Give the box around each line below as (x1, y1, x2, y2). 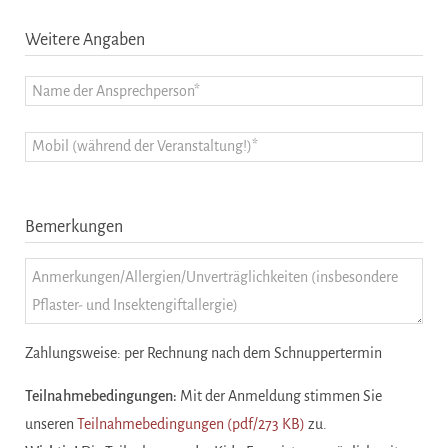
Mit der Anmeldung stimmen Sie (177, 387, 382, 404)
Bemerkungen (25, 217, 123, 236)
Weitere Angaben (25, 30, 145, 49)
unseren (25, 415, 77, 432)
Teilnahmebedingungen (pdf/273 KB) (77, 415, 305, 432)
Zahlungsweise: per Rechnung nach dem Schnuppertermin (25, 344, 382, 361)
